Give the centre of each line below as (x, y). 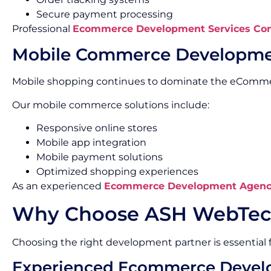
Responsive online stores (97, 128)
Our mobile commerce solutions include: (111, 105)
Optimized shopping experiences (117, 172)
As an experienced (58, 186)
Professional (42, 28)
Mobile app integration (91, 143)
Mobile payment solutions (100, 157)
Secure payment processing (105, 14)
